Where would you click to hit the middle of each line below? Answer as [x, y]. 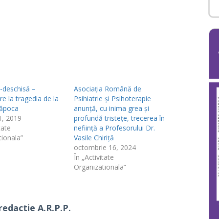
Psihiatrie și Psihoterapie [113, 99]
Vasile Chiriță [94, 138]
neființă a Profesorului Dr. [115, 128]
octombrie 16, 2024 [105, 147]
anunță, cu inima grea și [112, 108]
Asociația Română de [108, 89]
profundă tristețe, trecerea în [120, 118]
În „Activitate [94, 157]
